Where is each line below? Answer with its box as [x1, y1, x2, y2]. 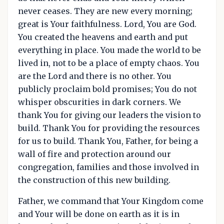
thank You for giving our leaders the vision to [18, 109, 201, 120]
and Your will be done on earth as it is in [18, 208, 179, 219]
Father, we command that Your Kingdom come [18, 195, 203, 206]
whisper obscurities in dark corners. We [18, 96, 181, 107]
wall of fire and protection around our [18, 148, 171, 159]
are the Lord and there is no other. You [18, 70, 171, 81]
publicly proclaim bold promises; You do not [18, 83, 197, 94]
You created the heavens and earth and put [18, 31, 188, 42]
